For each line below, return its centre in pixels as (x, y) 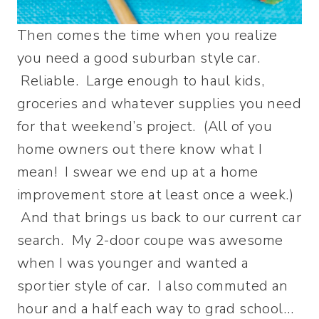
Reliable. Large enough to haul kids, (141, 81)
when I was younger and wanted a (133, 263)
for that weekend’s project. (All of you (145, 126)
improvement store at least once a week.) (155, 195)
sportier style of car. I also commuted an (153, 286)
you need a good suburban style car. (138, 58)
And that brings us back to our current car (159, 218)
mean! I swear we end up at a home (138, 172)
